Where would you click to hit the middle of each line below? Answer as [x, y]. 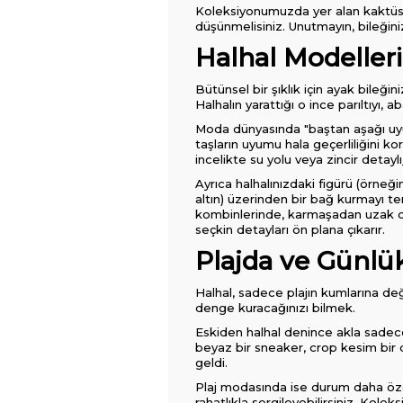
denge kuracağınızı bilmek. [275, 308]
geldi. [211, 363]
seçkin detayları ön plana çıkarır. [290, 229]
